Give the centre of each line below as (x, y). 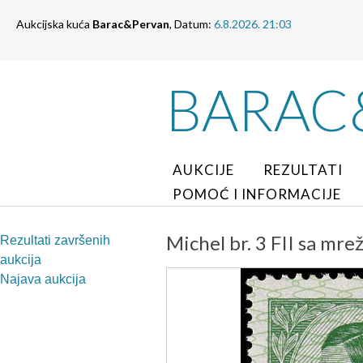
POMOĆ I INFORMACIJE (257, 194)
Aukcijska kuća (54, 24)
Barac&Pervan (131, 24)
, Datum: (192, 24)
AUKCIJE (203, 170)
